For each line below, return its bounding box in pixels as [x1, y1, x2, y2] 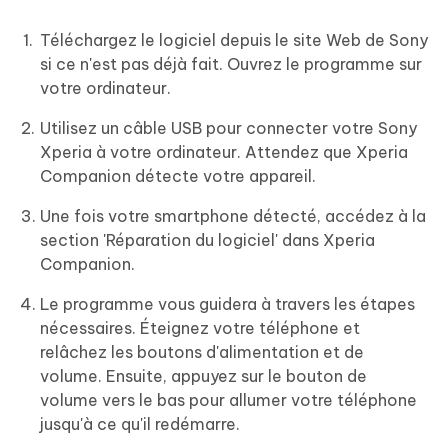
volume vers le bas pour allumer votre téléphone [40, 390, 417, 411]
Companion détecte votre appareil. [40, 166, 316, 187]
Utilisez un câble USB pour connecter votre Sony [40, 118, 417, 139]
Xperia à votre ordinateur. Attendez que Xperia [40, 142, 408, 163]
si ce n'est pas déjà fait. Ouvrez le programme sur [40, 54, 422, 75]
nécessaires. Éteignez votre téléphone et [40, 318, 360, 339]
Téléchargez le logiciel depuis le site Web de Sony [40, 30, 428, 51]
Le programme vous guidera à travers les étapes [40, 294, 415, 315]
